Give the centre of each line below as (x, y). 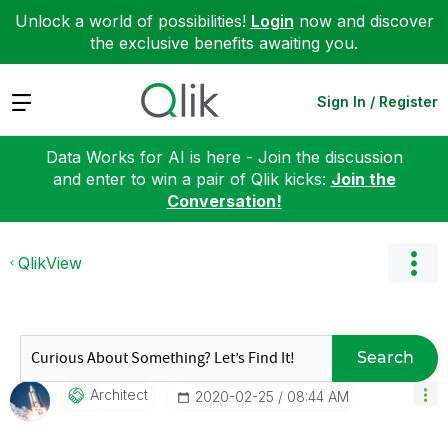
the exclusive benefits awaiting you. (224, 43)
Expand (38, 100)
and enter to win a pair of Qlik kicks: (191, 178)
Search (385, 357)
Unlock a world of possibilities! (132, 21)
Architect (119, 394)
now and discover (363, 21)
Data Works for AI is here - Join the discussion (224, 156)
